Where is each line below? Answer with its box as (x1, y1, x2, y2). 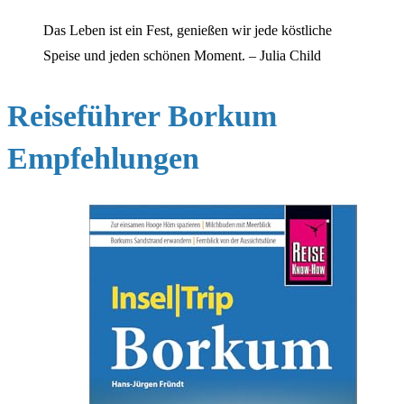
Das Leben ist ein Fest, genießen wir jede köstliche (43, 23, 332, 39)
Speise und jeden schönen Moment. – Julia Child (43, 48, 321, 64)
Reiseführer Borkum (7, 98, 277, 133)
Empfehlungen (7, 141, 199, 175)
